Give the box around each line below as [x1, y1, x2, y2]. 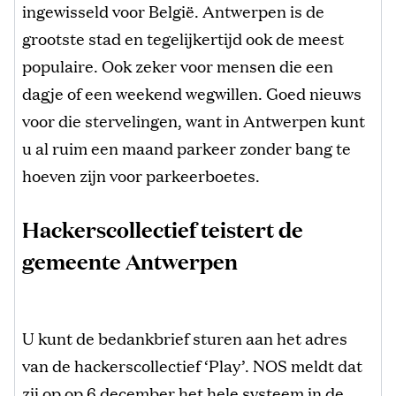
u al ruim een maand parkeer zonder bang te [22, 135, 351, 159]
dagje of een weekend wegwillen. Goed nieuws [22, 80, 362, 104]
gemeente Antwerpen [22, 246, 238, 275]
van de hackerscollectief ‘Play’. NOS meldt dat [22, 353, 362, 377]
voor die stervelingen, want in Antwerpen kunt [22, 108, 365, 132]
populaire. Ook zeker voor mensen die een [22, 53, 333, 77]
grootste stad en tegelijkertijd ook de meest [22, 26, 344, 49]
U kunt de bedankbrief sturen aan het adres [22, 325, 347, 349]
